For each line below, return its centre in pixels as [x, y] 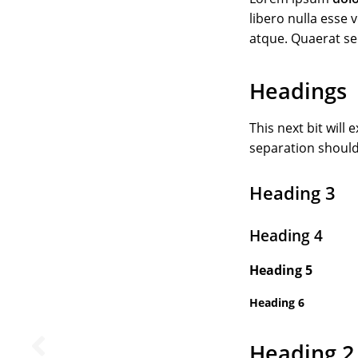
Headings [298, 90]
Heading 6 [277, 302]
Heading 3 [292, 193]
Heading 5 [281, 270]
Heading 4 [286, 236]
